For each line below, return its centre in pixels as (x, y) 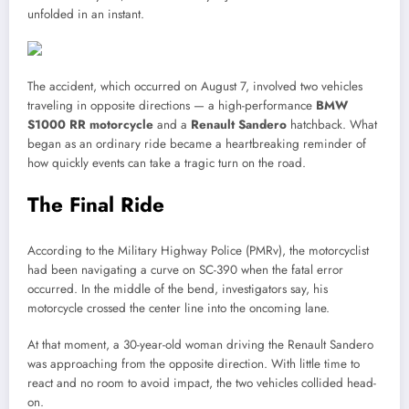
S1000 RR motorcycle (90, 124)
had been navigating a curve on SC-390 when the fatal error (185, 269)
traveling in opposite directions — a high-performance (172, 105)
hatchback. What (332, 124)
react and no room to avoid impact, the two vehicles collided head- (202, 383)
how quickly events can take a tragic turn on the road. (167, 163)
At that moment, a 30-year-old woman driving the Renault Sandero (200, 344)
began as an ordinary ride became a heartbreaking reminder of (197, 143)
